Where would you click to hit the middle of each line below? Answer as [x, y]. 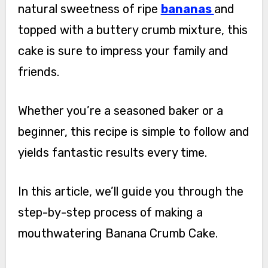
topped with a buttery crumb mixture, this [133, 30]
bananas [187, 9]
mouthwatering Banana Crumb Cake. [118, 233]
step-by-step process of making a [110, 212]
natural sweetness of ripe [89, 9]
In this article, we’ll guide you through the [130, 191]
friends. [38, 71]
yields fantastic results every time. [112, 152]
